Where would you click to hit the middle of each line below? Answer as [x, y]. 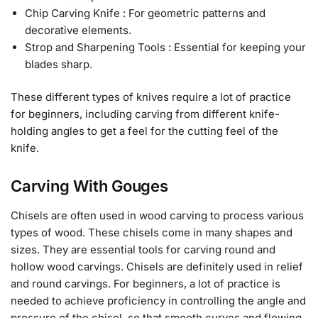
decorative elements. [78, 31]
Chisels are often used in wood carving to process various [157, 215]
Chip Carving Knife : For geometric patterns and [145, 13]
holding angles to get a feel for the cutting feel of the [144, 131]
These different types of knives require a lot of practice [151, 97]
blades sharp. [59, 65]
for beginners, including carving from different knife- [145, 114]
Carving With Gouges [89, 186]
